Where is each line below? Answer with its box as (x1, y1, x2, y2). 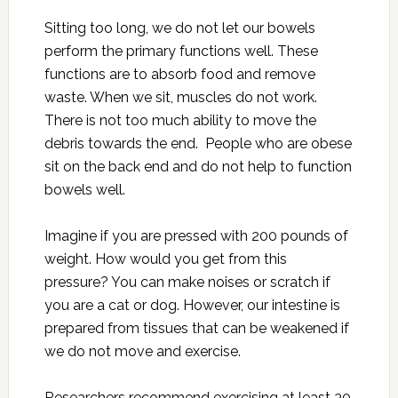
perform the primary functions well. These (44, 43, 318, 60)
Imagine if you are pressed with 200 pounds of (44, 227, 348, 244)
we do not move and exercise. (44, 343, 241, 360)
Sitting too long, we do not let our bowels (44, 20, 315, 36)
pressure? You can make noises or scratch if (44, 274, 330, 291)
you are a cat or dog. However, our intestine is (44, 297, 340, 314)
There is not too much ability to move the (44, 112, 316, 129)
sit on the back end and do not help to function (44, 158, 352, 175)
